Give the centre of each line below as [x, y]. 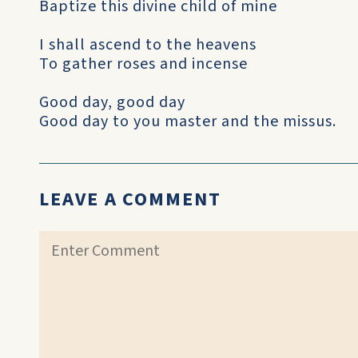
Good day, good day [112, 102]
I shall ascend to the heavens [148, 45]
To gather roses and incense [143, 64]
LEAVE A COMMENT [130, 199]
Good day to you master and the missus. [188, 121]
